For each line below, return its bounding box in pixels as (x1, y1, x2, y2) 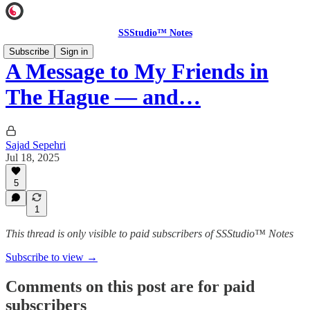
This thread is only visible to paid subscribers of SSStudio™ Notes (6, 228, 293, 239)
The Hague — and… (6, 84, 201, 110)
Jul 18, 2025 (6, 151, 60, 163)
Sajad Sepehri (6, 138, 66, 151)
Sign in (60, 46, 88, 57)
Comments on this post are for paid (6, 277, 255, 295)
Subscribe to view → (6, 251, 98, 263)
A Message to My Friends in (6, 59, 268, 84)
